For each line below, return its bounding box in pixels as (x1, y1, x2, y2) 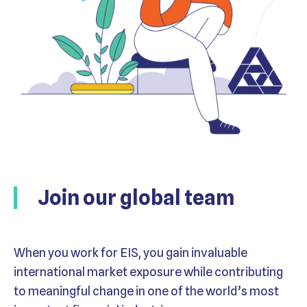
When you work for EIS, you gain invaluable (14, 245, 247, 260)
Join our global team (38, 185, 234, 210)
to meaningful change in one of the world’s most (14, 284, 279, 299)
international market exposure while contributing (14, 265, 283, 280)
